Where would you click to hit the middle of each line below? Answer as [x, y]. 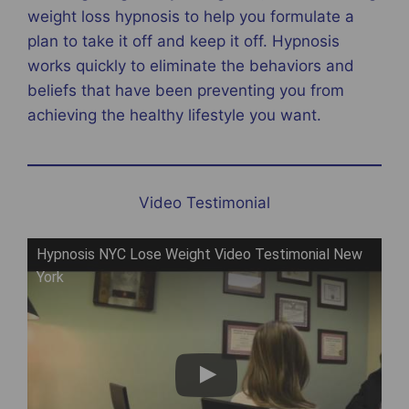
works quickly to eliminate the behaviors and [191, 66]
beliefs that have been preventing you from [186, 91]
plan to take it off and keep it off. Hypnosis [184, 42]
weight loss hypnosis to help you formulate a [191, 17]
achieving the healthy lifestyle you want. [174, 115]
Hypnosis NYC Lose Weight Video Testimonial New [199, 255]
